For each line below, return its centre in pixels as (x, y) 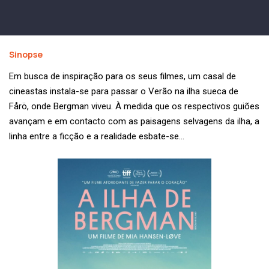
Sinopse (26, 55)
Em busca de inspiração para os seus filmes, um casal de (122, 77)
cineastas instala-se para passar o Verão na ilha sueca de (124, 92)
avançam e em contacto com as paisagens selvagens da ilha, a (134, 122)
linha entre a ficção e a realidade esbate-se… (97, 137)
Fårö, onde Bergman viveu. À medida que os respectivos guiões (134, 107)
